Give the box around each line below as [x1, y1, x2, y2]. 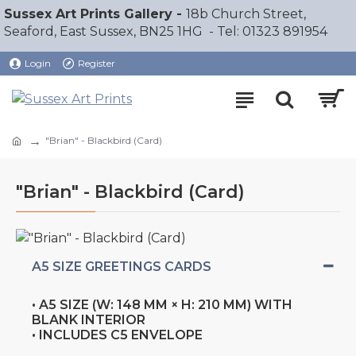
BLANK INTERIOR [32, 311, 145, 327]
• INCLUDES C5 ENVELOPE [32, 327, 203, 342]
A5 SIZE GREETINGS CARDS [32, 258, 211, 274]
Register [78, 57, 115, 69]
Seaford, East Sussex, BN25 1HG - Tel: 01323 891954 [4, 24, 327, 39]
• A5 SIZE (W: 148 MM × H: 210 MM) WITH [32, 296, 292, 312]
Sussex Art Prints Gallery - [4, 6, 186, 21]
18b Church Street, [186, 6, 306, 21]
